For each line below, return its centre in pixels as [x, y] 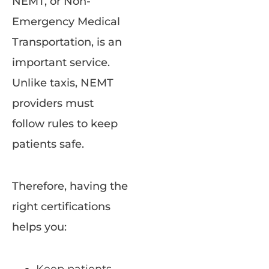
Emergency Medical [66, 22]
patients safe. [48, 144]
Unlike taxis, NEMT [63, 83]
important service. [61, 63]
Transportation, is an [67, 42]
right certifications [61, 207]
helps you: [39, 227]
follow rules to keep [65, 124]
